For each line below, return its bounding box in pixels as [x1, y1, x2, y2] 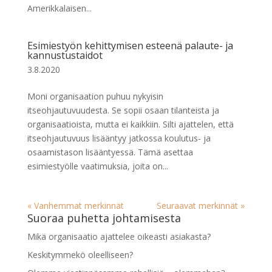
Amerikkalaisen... [27, 2, 92, 14]
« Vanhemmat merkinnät [27, 200, 124, 211]
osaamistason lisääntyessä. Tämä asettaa [27, 146, 193, 158]
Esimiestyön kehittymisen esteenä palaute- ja [27, 39, 233, 52]
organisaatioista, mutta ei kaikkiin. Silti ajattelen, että [27, 118, 234, 130]
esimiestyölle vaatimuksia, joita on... [27, 160, 168, 172]
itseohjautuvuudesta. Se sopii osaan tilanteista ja [27, 104, 219, 116]
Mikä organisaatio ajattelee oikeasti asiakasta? [27, 231, 211, 242]
